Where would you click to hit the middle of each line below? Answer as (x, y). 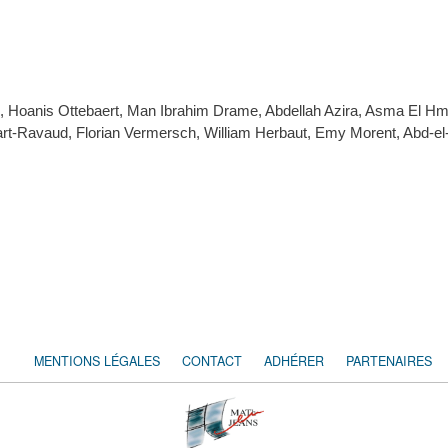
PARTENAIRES (389, 360)
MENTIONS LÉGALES (97, 360)
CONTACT (212, 360)
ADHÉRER (294, 360)
